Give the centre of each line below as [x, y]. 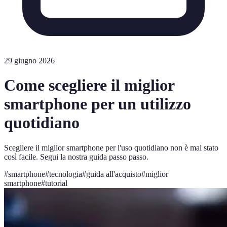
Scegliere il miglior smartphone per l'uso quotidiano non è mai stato [111, 147]
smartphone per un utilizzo [98, 104]
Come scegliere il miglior [89, 85]
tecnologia [66, 174]
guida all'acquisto [114, 174]
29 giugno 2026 [29, 61]
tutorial [56, 183]
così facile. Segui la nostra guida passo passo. [76, 157]
